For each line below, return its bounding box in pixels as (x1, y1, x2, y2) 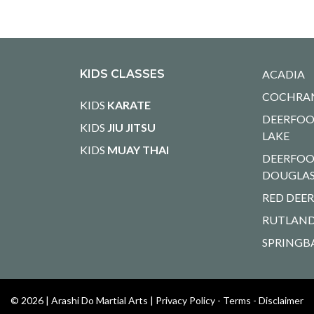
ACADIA (262, 67, 306, 81)
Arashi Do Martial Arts (51, 294, 148, 307)
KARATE (107, 98, 151, 112)
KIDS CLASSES (79, 67, 165, 81)
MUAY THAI (107, 143, 169, 157)
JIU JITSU (107, 121, 156, 135)
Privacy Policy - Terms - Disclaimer (156, 294, 303, 307)
